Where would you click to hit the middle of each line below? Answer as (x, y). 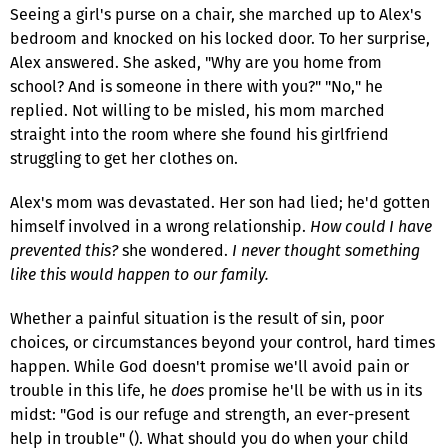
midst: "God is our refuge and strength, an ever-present (210, 414)
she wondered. (175, 250)
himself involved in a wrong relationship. (160, 226)
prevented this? (64, 250)
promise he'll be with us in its (313, 390)
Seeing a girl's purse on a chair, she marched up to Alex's (215, 14)
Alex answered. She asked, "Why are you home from (196, 62)
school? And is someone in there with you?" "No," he (196, 86)
